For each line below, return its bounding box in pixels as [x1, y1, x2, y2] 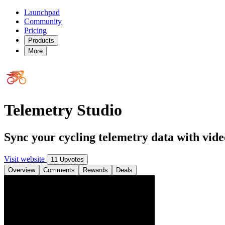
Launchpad [24, 8, 60, 17]
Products [28, 37, 54, 44]
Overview [8, 166, 35, 174]
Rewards [83, 166, 108, 174]
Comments [43, 166, 75, 174]
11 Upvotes [51, 155, 84, 163]
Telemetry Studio [4, 101, 122, 120]
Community [24, 17, 62, 26]
